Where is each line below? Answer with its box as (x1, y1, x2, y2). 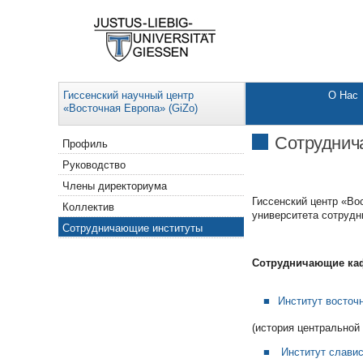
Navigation (58, 133, 111, 145)
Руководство (62, 159, 126, 172)
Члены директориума (62, 179, 168, 192)
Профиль (62, 138, 109, 151)
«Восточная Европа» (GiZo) (63, 102, 199, 115)
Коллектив (62, 200, 115, 213)
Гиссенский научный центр (63, 89, 194, 102)
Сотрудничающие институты (62, 221, 203, 234)
